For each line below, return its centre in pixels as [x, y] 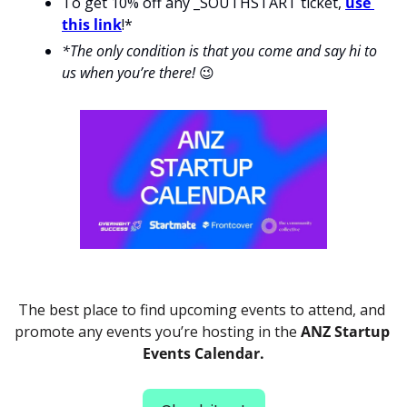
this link [92, 25]
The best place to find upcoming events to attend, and [202, 310]
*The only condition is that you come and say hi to [219, 51]
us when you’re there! [130, 73]
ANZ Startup [345, 332]
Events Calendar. [203, 354]
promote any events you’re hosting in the [157, 332]
